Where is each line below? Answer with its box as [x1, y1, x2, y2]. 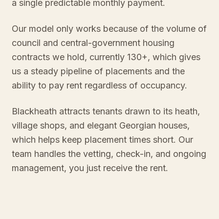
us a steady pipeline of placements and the [12, 66, 185, 76]
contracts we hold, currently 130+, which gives [12, 52, 200, 62]
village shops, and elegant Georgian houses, [12, 120, 190, 131]
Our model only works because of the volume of [12, 23, 207, 34]
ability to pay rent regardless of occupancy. [12, 80, 187, 90]
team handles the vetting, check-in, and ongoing [12, 149, 206, 159]
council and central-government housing [12, 38, 175, 48]
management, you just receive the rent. [12, 163, 168, 173]
